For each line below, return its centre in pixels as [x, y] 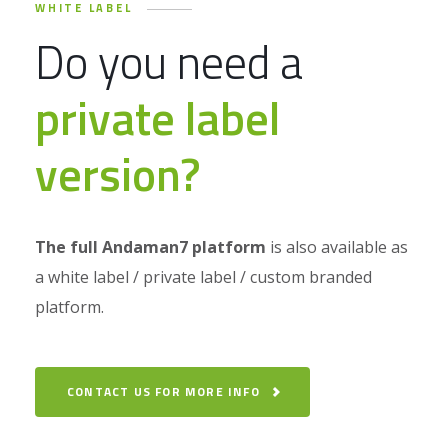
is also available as [337, 246]
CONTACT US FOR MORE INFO [163, 391]
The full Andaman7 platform [150, 246]
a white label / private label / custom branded [203, 276]
